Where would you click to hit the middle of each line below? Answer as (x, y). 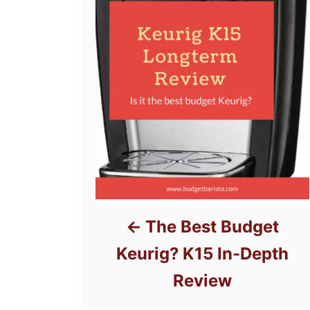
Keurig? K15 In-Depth (203, 254)
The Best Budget (212, 227)
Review (203, 281)
